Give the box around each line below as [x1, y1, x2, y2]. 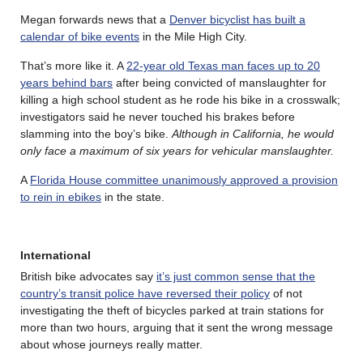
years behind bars [20, 76, 113, 90]
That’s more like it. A [20, 59, 126, 73]
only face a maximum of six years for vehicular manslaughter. [20, 144, 337, 158]
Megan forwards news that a [20, 13, 169, 27]
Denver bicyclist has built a [169, 13, 305, 27]
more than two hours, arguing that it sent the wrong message [20, 321, 333, 335]
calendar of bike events [20, 30, 139, 44]
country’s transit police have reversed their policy [20, 287, 270, 301]
